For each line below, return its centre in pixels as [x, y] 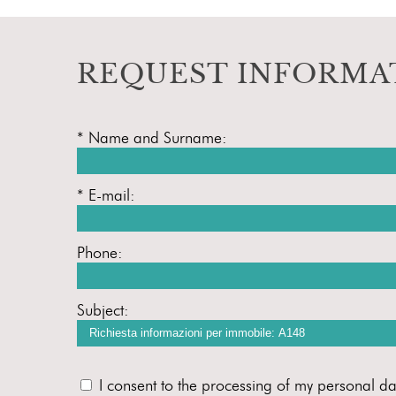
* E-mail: [106, 195]
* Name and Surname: [152, 137]
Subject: [103, 310]
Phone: [100, 252]
